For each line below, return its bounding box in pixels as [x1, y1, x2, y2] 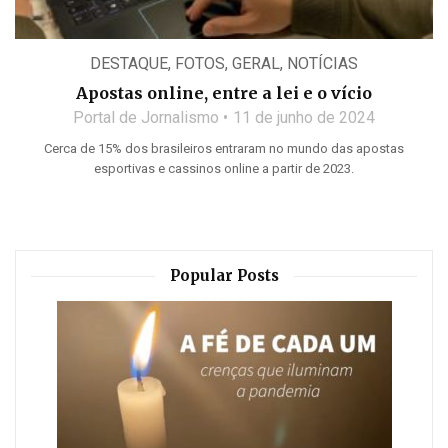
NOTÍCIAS [287, 54, 358, 74]
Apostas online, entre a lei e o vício [76, 83, 372, 104]
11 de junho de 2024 [233, 108, 375, 128]
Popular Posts [169, 266, 279, 286]
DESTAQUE [90, 54, 168, 74]
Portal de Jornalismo [73, 108, 219, 128]
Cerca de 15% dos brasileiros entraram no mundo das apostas [44, 141, 404, 157]
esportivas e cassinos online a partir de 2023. [94, 161, 354, 177]
